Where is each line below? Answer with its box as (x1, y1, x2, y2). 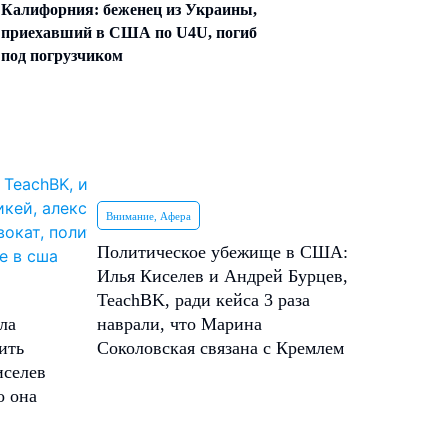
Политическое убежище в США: (97, 242, 348, 262)
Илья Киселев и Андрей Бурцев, (97, 266, 348, 286)
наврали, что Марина (97, 314, 262, 334)
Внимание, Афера (106, 210, 191, 222)
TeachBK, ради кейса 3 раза (97, 290, 310, 310)
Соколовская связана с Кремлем (97, 338, 344, 358)
